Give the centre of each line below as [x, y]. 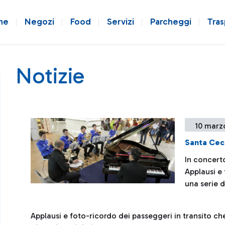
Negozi [39, 22]
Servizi [121, 22]
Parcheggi [171, 22]
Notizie [50, 76]
